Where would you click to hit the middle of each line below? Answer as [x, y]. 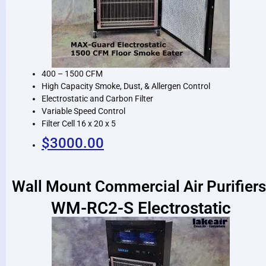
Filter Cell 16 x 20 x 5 [79, 123]
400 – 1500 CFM [72, 73]
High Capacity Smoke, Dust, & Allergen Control [126, 86]
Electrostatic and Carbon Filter [97, 98]
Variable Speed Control [83, 111]
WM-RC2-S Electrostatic [141, 208]
